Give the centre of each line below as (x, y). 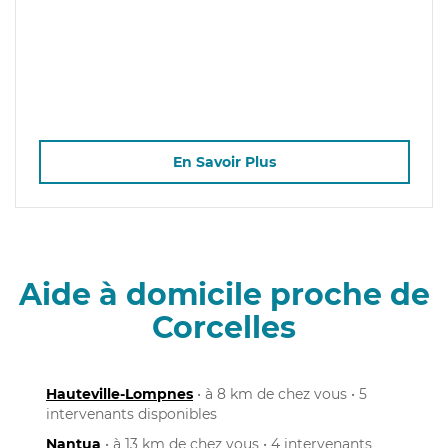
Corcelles (224, 327)
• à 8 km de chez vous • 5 (280, 393)
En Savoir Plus (224, 162)
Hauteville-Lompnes (119, 393)
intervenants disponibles (131, 413)
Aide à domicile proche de (224, 294)
